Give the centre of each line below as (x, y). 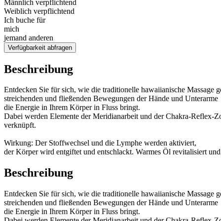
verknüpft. (20, 125)
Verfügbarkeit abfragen (40, 47)
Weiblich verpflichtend (39, 11)
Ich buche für (25, 20)
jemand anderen (29, 37)
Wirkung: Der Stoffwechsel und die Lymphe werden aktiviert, (100, 143)
